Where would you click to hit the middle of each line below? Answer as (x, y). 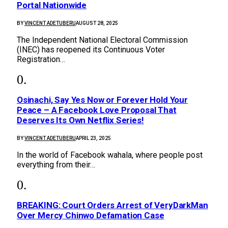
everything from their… (56, 165)
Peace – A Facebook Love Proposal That (97, 110)
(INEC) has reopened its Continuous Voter (91, 50)
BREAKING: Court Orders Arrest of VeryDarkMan (112, 205)
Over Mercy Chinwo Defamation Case (91, 216)
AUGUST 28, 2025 (97, 23)
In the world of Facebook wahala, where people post (110, 155)
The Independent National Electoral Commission (102, 40)
